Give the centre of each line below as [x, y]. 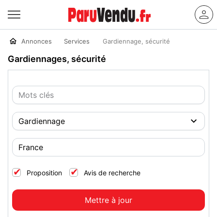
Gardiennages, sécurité [57, 59]
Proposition [44, 173]
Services [77, 41]
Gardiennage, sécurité [136, 41]
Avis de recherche [112, 173]
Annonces [35, 41]
